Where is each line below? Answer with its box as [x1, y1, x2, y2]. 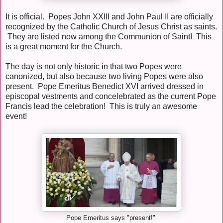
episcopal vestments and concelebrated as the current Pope [5, 92, 216, 101]
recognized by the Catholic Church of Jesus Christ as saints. [5, 22, 217, 31]
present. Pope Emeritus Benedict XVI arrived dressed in [5, 82, 204, 91]
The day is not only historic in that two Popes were [5, 62, 182, 71]
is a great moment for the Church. [5, 42, 122, 51]
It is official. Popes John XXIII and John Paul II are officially [5, 12, 213, 21]
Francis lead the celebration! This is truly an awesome [5, 102, 197, 111]
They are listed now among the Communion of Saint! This [5, 32, 212, 41]
